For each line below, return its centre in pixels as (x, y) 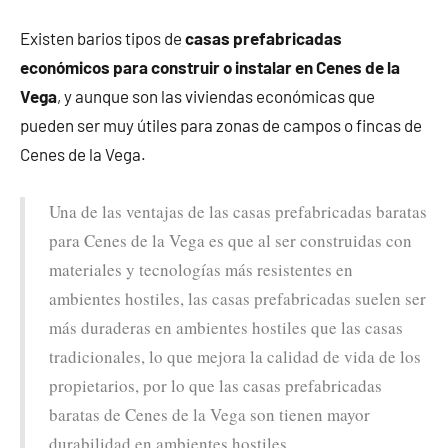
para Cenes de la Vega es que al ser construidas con (230, 241)
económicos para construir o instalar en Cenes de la (210, 67)
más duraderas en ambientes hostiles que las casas (226, 328)
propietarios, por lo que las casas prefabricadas (215, 386)
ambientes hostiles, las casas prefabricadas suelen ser (237, 299)
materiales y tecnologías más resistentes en (201, 270)
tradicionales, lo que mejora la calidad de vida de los (235, 357)
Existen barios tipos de (102, 38)
